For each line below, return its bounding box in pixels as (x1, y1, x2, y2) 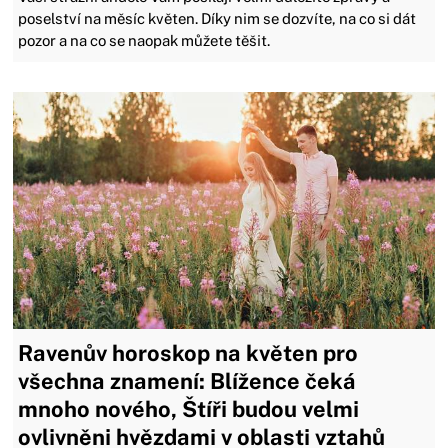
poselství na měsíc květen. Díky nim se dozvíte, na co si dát (18, 10, 417, 28)
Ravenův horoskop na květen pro (18, 339, 359, 366)
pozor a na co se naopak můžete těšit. (18, 32, 274, 50)
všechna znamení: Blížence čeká (18, 367, 357, 394)
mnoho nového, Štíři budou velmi (18, 395, 360, 422)
